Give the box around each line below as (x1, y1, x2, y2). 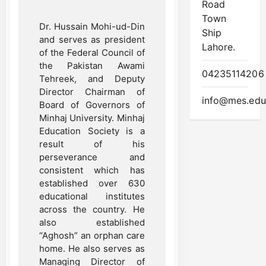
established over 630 (39, 177, 145, 189)
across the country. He (39, 203, 145, 215)
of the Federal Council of (39, 46, 145, 58)
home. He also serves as (39, 242, 145, 254)
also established (39, 216, 145, 228)
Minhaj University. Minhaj (39, 112, 145, 123)
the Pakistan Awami (39, 59, 145, 71)
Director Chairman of (39, 85, 145, 97)
